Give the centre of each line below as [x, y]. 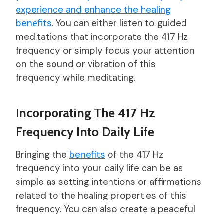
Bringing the [42, 155]
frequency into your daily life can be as [99, 168]
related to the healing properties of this [101, 196]
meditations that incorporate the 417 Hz [102, 37]
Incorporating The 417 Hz [85, 113]
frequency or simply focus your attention [105, 51]
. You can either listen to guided [119, 23]
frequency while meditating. [75, 78]
